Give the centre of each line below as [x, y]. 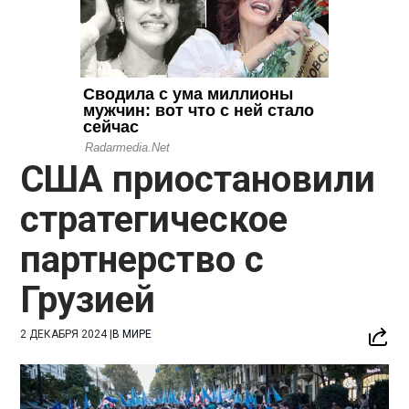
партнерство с [142, 259]
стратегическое [154, 219]
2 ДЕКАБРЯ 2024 [64, 334]
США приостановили [198, 179]
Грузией [88, 299]
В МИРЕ [132, 334]
